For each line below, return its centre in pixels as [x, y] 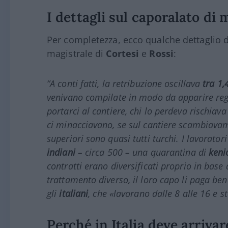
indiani [61, 152]
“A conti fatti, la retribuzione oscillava [125, 84]
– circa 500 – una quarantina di [142, 152]
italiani [74, 194]
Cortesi [123, 54]
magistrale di [77, 54]
